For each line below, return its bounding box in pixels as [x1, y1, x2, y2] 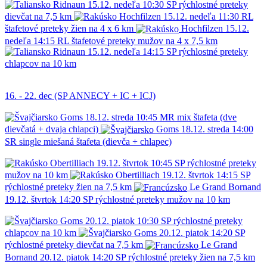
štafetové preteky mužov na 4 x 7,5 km [72, 35, 218, 46]
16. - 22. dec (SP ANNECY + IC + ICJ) [5, 91, 156, 101]
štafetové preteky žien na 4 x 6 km [5, 23, 133, 34]
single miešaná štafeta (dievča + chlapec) [19, 136, 172, 147]
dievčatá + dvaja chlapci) [5, 124, 98, 135]
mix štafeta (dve [177, 112, 237, 123]
